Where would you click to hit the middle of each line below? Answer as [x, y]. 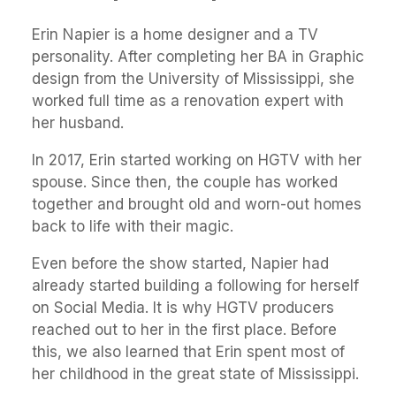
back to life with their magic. [133, 227]
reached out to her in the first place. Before [184, 330]
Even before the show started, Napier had [180, 264]
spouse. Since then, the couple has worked [185, 183]
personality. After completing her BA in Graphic [198, 57]
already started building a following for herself [195, 286]
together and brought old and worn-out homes [197, 205]
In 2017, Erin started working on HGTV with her [197, 160]
